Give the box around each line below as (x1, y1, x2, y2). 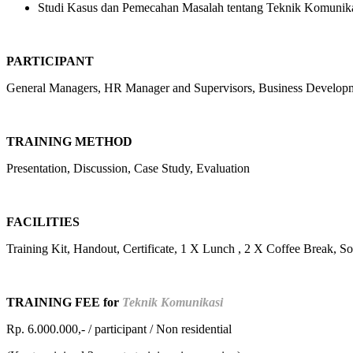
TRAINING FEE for (6, 295, 122, 309)
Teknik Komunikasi (122, 295, 223, 309)
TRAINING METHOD (6, 134, 132, 148)
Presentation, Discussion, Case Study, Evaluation (6, 161, 250, 175)
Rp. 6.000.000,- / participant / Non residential (6, 321, 232, 336)
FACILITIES (6, 214, 80, 229)
